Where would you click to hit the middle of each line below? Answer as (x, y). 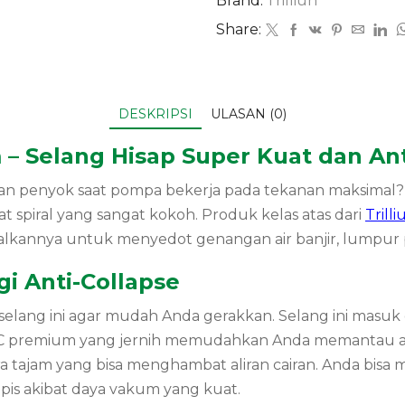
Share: (239, 30)
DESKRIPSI (155, 114)
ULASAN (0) (249, 114)
